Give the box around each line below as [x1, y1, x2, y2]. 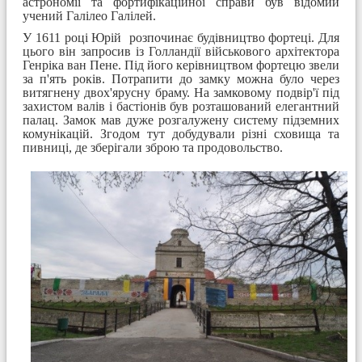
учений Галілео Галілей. [23, 8, 156, 23]
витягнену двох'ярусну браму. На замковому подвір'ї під [23, 85, 339, 99]
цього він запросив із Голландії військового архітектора [23, 44, 339, 58]
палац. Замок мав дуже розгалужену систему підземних [23, 112, 339, 127]
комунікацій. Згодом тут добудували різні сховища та [23, 126, 339, 141]
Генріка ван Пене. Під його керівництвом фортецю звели [23, 57, 339, 72]
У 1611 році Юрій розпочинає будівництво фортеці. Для [23, 30, 339, 44]
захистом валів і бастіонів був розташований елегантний [23, 99, 339, 113]
